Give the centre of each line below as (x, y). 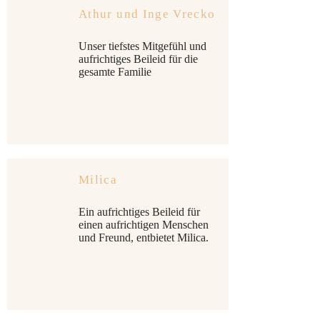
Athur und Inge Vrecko (147, 14)
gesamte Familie (115, 72)
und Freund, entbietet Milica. (144, 237)
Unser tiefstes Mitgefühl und (142, 46)
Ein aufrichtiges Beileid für (139, 212)
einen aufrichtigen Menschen (144, 225)
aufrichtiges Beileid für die (138, 59)
